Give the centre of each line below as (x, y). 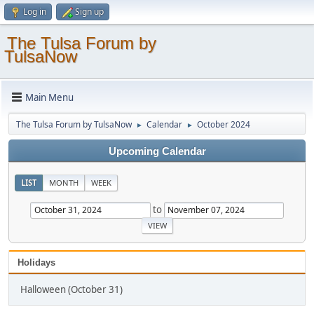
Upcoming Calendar (157, 151)
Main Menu (49, 97)
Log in (35, 12)
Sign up (89, 12)
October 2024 (224, 124)
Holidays (36, 262)
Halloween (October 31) (71, 289)
